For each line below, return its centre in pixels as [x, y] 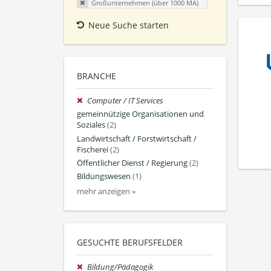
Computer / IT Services [126, 101]
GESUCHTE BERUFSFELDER [130, 243]
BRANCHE [96, 76]
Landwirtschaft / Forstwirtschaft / [137, 139]
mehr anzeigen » [106, 192]
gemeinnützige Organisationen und [140, 114]
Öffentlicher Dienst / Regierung [132, 163]
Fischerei [93, 149]
